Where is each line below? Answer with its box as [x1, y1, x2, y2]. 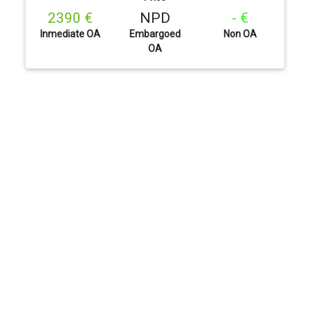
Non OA [223, 28, 257, 40]
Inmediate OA [39, 28, 100, 40]
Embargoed [129, 28, 181, 40]
